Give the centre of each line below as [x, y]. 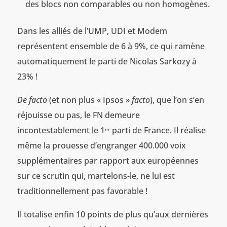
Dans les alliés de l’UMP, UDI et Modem [92, 31]
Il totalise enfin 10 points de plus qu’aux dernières [112, 215]
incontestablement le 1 [61, 130]
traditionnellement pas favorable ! [82, 191]
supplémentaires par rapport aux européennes [108, 161]
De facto [32, 100]
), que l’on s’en [177, 100]
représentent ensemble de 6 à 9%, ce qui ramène [111, 46]
